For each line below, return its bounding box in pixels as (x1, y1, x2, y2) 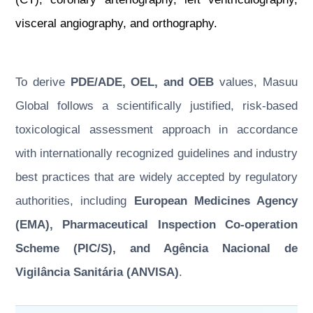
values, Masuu (214, 75, 298, 89)
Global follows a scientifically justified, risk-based (15, 99, 298, 112)
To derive (15, 75, 71, 89)
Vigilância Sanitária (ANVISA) (15, 265, 180, 279)
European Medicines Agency (133, 194, 298, 208)
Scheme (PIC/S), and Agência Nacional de (15, 242, 298, 255)
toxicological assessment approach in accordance (15, 123, 298, 136)
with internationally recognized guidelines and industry (15, 147, 298, 160)
